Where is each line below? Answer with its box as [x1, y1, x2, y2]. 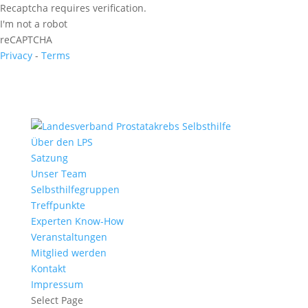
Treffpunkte [30, 199, 85, 212]
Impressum [30, 278, 83, 291]
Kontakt [30, 262, 66, 275]
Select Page [30, 294, 83, 307]
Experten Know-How [30, 214, 124, 228]
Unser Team [30, 167, 87, 180]
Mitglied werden [30, 246, 107, 259]
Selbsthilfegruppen [30, 183, 120, 196]
